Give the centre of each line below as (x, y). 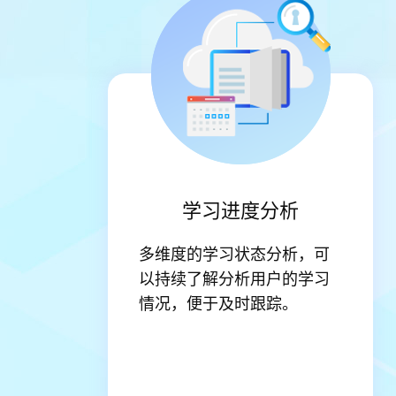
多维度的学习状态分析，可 (234, 253)
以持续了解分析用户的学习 (234, 278)
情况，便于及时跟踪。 (218, 302)
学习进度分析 (240, 209)
